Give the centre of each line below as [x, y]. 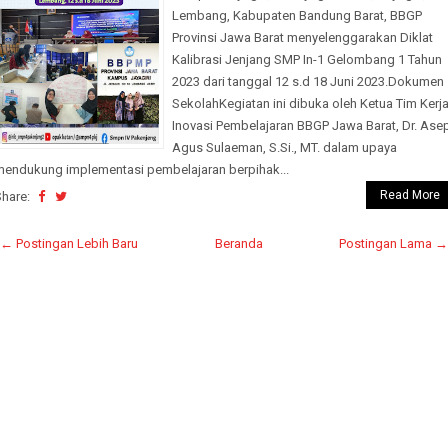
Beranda [238, 243]
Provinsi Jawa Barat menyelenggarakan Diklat [302, 37]
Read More [410, 195]
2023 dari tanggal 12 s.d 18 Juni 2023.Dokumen [308, 81]
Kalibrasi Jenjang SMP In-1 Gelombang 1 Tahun [307, 59]
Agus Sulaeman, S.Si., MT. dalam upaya [284, 147]
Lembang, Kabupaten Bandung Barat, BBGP [297, 15]
